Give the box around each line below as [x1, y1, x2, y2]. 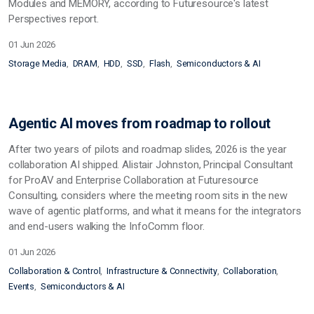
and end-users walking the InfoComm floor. [8, 219, 205, 233]
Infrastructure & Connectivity [107, 265, 217, 276]
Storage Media [8, 58, 67, 69]
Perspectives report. [8, 13, 99, 25]
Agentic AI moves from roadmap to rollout [8, 114, 271, 132]
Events [8, 280, 35, 292]
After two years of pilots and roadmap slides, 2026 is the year [8, 142, 287, 156]
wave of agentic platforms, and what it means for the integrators [8, 204, 301, 217]
